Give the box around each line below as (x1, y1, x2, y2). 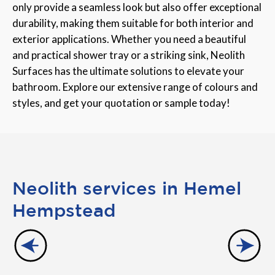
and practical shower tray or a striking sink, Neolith (12, 48, 245, 61)
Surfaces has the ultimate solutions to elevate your (12, 64, 244, 77)
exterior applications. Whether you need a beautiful (12, 32, 246, 45)
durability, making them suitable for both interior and (12, 16, 254, 29)
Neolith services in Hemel (12, 177, 241, 198)
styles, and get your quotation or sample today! (12, 96, 230, 109)
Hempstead (12, 199, 115, 220)
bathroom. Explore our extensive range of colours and (12, 80, 258, 93)
